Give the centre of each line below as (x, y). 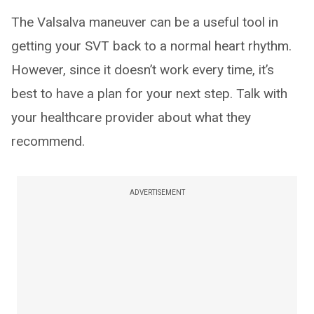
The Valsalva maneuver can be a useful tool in (145, 22)
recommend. (48, 142)
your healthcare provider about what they (131, 118)
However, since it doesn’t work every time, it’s (143, 70)
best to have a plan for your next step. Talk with (149, 94)
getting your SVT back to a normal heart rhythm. (151, 46)
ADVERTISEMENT (157, 193)
